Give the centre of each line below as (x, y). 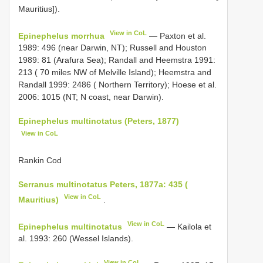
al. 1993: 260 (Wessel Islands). (76, 239)
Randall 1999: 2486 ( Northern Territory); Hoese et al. (117, 85)
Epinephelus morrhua (61, 36)
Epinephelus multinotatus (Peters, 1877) (99, 121)
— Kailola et (188, 226)
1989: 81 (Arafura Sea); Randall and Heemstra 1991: (117, 60)
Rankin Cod (40, 160)
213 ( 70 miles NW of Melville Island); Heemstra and (115, 73)
